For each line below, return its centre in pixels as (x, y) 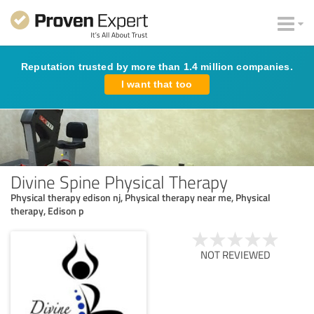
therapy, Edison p (47, 210)
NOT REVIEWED (235, 254)
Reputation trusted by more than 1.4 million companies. (157, 67)
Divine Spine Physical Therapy (119, 181)
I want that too (157, 84)
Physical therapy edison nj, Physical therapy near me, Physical (141, 197)
